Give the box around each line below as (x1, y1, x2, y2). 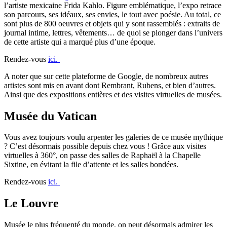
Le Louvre (4, 197, 59, 210)
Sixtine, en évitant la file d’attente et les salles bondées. (4, 160, 180, 169)
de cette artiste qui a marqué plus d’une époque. (4, 37, 156, 46)
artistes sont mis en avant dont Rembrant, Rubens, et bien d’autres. (4, 81, 216, 90)
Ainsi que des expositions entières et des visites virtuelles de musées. (4, 90, 222, 99)
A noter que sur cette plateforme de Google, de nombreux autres (4, 71, 208, 81)
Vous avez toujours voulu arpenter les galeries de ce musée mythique (4, 133, 223, 142)
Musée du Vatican (4, 109, 97, 123)
